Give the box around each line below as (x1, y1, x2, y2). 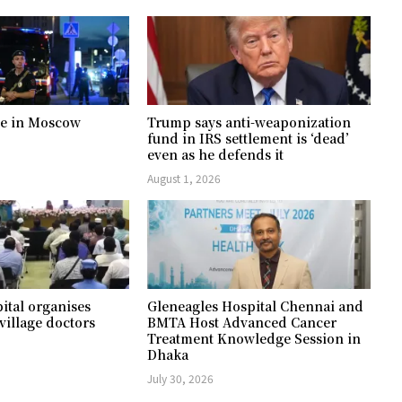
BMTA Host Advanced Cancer (147, 313, 337, 332)
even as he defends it (147, 144, 284, 163)
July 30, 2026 (147, 371, 214, 387)
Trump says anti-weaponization (147, 112, 352, 131)
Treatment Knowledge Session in (147, 329, 362, 348)
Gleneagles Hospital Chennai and (147, 297, 364, 316)
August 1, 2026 (147, 170, 222, 186)
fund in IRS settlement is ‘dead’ (147, 128, 350, 147)
